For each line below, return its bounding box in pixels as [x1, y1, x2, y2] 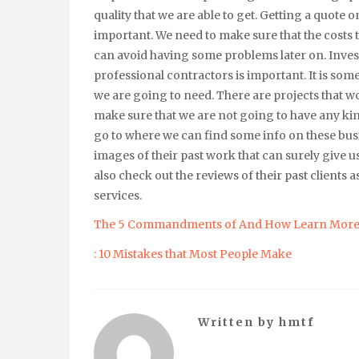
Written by [198, 314, 279, 329]
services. [94, 188, 142, 204]
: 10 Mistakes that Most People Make [94, 246, 292, 261]
